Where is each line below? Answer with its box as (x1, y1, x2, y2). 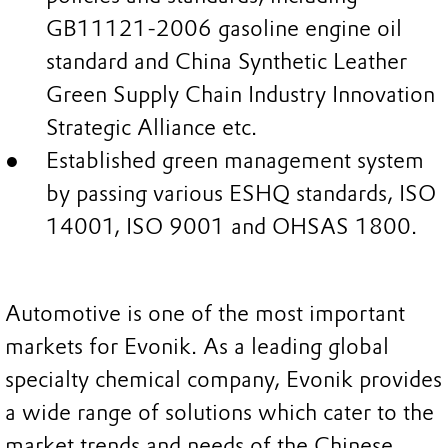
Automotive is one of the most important (5, 299, 405, 327)
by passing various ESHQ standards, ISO (45, 180, 436, 208)
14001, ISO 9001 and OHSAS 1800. (45, 213, 417, 241)
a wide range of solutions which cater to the (5, 398, 434, 426)
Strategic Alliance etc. (45, 114, 257, 142)
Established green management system (45, 147, 424, 175)
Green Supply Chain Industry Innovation (45, 81, 435, 109)
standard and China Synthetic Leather (45, 48, 407, 76)
